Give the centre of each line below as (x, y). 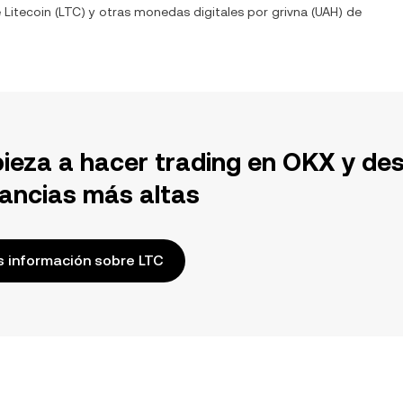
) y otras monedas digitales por (176, 12)
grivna (290, 12)
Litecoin (28, 12)
